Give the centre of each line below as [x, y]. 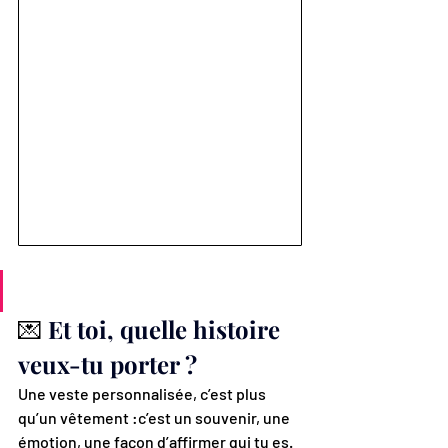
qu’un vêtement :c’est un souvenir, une [155, 418]
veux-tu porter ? [107, 364]
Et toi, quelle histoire [167, 329]
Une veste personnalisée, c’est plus [143, 394]
